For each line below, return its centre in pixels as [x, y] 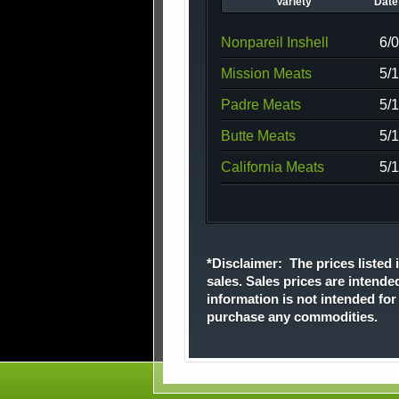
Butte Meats [258, 135]
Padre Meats [261, 104]
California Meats [273, 167]
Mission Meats [266, 73]
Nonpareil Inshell [275, 42]
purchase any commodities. [292, 318]
